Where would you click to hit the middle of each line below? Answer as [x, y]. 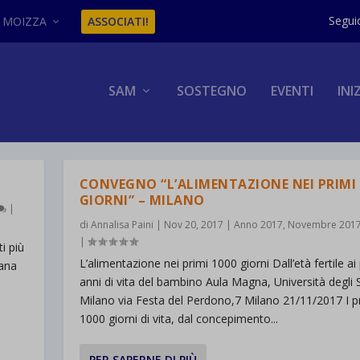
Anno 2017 [258, 225]
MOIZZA [25, 21]
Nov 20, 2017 [193, 225]
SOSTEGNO [211, 91]
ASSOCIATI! [119, 21]
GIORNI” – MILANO [142, 200]
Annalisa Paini [122, 225]
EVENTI [292, 91]
